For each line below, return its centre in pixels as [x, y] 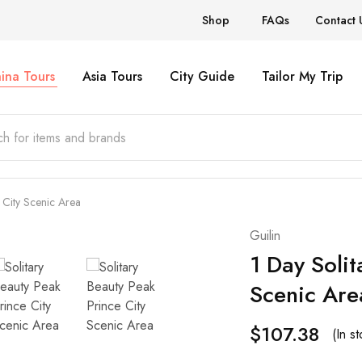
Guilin [265, 236]
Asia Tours [112, 76]
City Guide [202, 76]
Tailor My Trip [302, 76]
